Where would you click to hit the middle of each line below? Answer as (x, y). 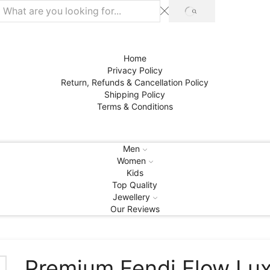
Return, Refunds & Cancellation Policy (135, 82)
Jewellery (131, 196)
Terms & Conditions (135, 106)
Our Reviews (135, 209)
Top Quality (135, 184)
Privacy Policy (135, 70)
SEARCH (209, 14)
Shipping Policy (135, 94)
